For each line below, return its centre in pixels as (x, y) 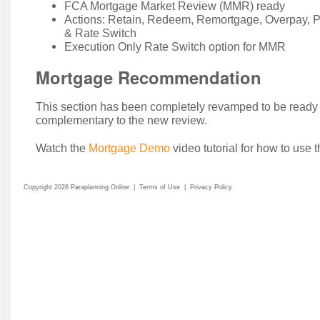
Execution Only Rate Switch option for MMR (175, 46)
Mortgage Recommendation (149, 77)
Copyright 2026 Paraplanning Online (76, 187)
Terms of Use (160, 187)
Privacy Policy (211, 187)
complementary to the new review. (121, 120)
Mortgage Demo (129, 148)
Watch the (62, 148)
